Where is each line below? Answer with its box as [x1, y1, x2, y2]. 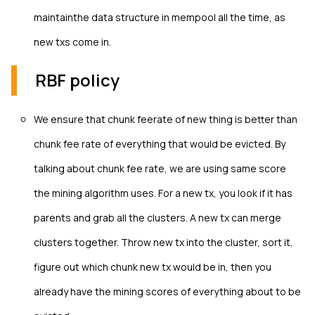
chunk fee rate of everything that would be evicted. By [34, 137, 285, 151]
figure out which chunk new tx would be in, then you [34, 260, 271, 274]
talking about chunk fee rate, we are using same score [34, 162, 286, 176]
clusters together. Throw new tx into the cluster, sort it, [34, 236, 293, 250]
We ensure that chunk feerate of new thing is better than [34, 112, 297, 127]
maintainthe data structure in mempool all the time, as [34, 11, 285, 25]
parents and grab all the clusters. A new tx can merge [34, 211, 281, 225]
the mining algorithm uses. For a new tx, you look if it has [34, 186, 292, 200]
